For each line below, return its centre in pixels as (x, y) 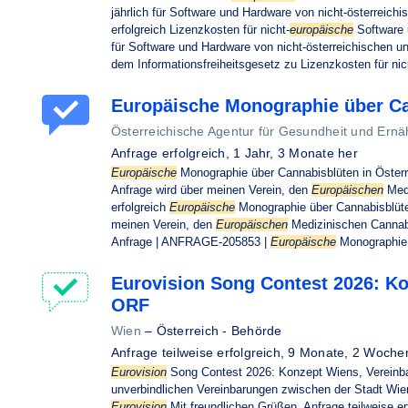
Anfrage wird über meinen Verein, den (211, 190)
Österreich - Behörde (219, 331)
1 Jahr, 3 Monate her (296, 153)
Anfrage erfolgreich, (173, 153)
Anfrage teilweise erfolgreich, (200, 352)
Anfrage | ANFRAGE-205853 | (191, 242)
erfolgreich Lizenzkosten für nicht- (200, 30)
